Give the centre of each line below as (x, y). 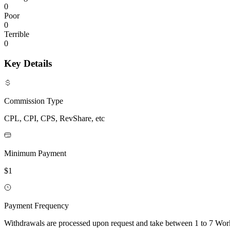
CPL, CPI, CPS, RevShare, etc (54, 118)
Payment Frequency (36, 205)
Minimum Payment (35, 153)
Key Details (28, 64)
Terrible (17, 34)
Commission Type (34, 101)
